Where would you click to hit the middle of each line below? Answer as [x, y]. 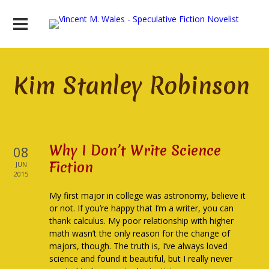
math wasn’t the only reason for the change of [140, 233]
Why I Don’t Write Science [135, 151]
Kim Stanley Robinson [132, 86]
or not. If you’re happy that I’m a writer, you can [142, 208]
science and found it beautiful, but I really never [141, 258]
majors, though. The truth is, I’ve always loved [139, 246]
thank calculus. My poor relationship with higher [142, 221]
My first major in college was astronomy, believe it [148, 195]
